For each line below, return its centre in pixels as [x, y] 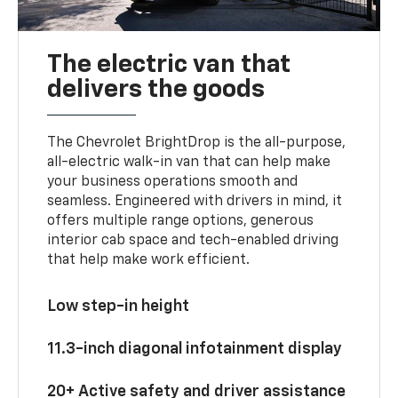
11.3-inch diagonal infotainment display [195, 349]
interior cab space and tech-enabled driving [193, 240]
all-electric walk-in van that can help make [189, 162]
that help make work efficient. [149, 260]
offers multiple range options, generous [181, 221]
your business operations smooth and [173, 182]
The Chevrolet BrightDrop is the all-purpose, [197, 143]
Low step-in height [119, 306]
